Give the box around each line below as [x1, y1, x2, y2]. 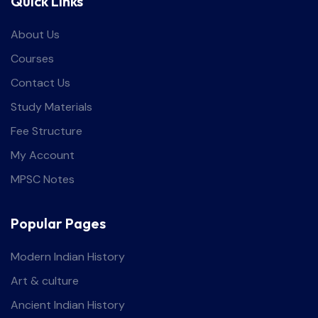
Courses [11, 51, 54, 67]
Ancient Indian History [11, 297, 125, 313]
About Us [11, 27, 60, 43]
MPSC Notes [11, 172, 75, 187]
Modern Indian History [11, 249, 125, 265]
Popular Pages [11, 214, 106, 233]
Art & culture [11, 273, 79, 289]
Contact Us [11, 75, 70, 91]
